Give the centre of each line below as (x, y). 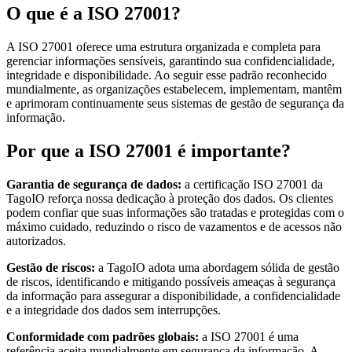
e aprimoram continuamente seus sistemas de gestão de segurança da (175, 103)
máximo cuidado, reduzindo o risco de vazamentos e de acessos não (174, 226)
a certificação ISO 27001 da (252, 184)
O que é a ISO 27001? (93, 13)
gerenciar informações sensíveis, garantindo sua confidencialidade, (170, 60)
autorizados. (36, 240)
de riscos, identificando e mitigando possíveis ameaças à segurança (171, 281)
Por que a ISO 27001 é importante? (148, 150)
